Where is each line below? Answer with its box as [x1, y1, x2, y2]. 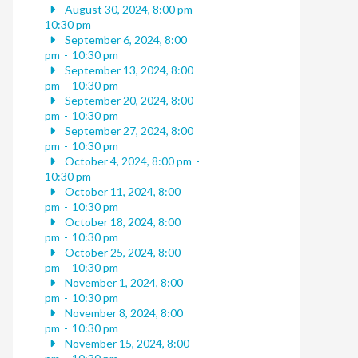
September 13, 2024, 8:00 [62, 63, 193, 78]
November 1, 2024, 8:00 [62, 276, 183, 290]
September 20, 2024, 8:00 [62, 93, 193, 108]
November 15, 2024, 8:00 [62, 336, 189, 351]
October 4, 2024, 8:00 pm [62, 154, 192, 169]
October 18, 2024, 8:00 [62, 215, 181, 229]
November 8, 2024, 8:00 [62, 306, 183, 320]
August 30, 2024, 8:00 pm [62, 2, 193, 17]
